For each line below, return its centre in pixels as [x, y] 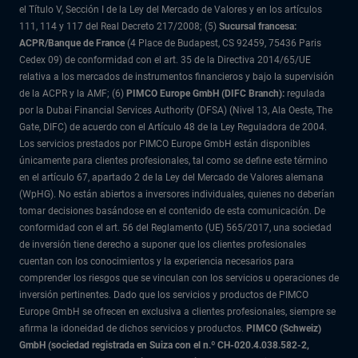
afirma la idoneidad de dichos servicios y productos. [133, 328]
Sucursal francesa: [258, 26]
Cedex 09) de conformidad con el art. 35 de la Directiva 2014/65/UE [165, 60]
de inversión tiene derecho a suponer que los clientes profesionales [163, 245]
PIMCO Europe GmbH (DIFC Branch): [207, 93]
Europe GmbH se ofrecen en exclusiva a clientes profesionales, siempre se [177, 312]
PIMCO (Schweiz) [284, 328]
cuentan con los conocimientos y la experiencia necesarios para [157, 261]
